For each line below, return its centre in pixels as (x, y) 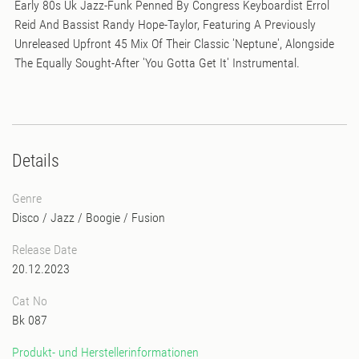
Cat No (30, 301)
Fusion (148, 217)
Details (36, 160)
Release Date (44, 249)
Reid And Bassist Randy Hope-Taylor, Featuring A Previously (165, 24)
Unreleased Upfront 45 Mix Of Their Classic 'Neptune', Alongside (174, 43)
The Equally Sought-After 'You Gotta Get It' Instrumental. (157, 63)
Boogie (103, 217)
